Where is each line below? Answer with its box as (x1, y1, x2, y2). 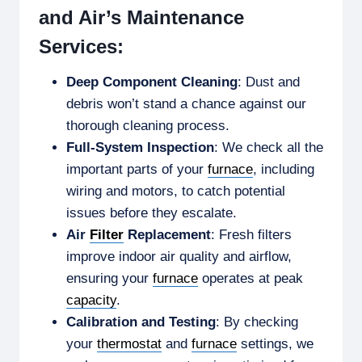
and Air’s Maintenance (39, 6, 244, 28)
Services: (39, 35, 124, 57)
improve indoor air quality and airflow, (66, 248, 292, 264)
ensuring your (66, 270, 153, 286)
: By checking (216, 314, 298, 330)
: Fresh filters (211, 226, 292, 242)
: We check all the (214, 139, 323, 155)
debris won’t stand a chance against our (66, 95, 306, 112)
